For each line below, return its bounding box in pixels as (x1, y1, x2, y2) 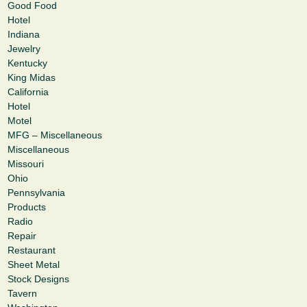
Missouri (8, 158, 44, 170)
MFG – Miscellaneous (8, 130, 102, 141)
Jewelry (8, 43, 40, 55)
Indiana (8, 29, 40, 40)
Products (8, 201, 46, 213)
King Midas (8, 72, 56, 84)
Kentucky (8, 58, 47, 69)
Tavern (8, 288, 37, 299)
